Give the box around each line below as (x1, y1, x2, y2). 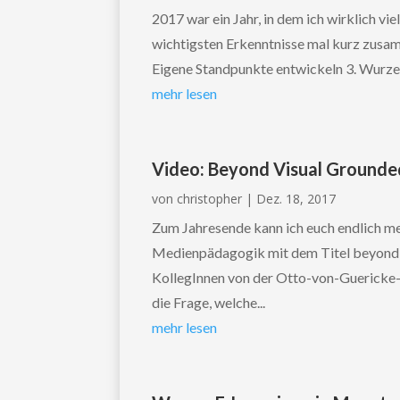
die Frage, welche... (152, 294, 266, 312)
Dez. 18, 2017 (256, 190, 337, 208)
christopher (177, 190, 243, 208)
